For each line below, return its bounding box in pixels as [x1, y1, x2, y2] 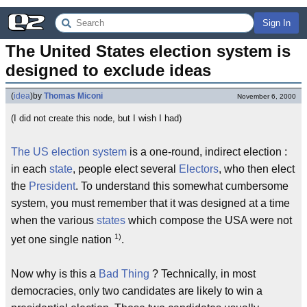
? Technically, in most [149, 268, 256, 280]
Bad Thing [99, 268, 149, 280]
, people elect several [73, 163, 179, 175]
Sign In [262, 18, 291, 28]
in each [11, 163, 49, 175]
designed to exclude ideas [5, 61, 211, 79]
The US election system [11, 146, 127, 158]
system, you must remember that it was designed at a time [11, 197, 290, 209]
